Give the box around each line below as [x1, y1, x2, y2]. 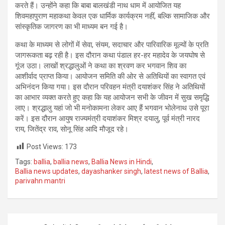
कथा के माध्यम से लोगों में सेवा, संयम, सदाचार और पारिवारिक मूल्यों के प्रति [15, 40, 208, 49]
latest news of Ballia [144, 167, 208, 176]
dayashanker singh [81, 167, 141, 176]
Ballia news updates [15, 167, 78, 176]
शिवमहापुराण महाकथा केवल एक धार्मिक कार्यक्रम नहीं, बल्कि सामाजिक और [15, 11, 210, 21]
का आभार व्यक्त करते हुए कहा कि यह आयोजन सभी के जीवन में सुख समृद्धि [15, 92, 209, 102]
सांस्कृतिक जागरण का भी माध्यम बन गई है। [15, 22, 128, 31]
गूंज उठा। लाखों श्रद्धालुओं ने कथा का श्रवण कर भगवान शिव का [15, 61, 186, 70]
